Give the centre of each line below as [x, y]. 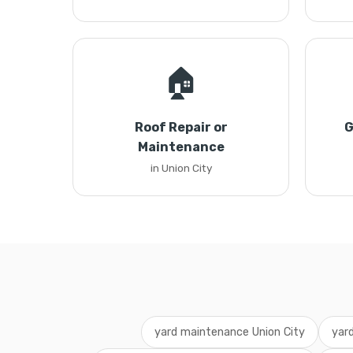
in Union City [181, 168]
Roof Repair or [181, 127]
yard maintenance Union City [229, 332]
